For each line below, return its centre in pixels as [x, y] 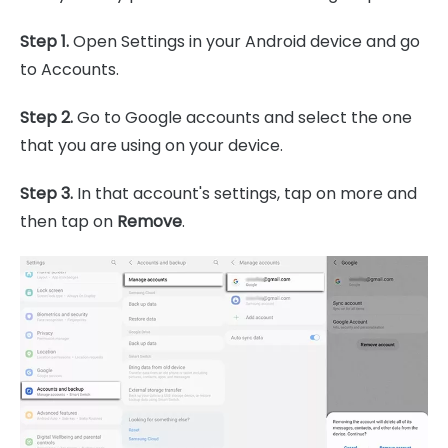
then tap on [68, 221]
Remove [149, 221]
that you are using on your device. [151, 145]
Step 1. [46, 41]
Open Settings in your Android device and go [246, 41]
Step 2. [48, 117]
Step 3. [48, 193]
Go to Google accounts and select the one [244, 117]
